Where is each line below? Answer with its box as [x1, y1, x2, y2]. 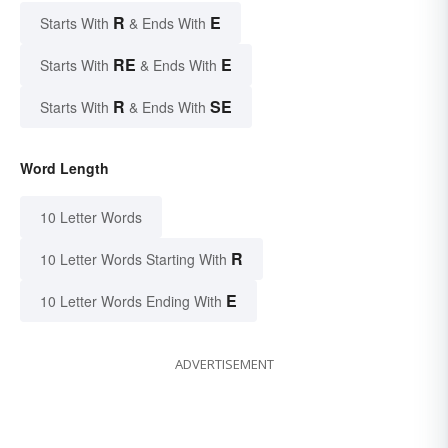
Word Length [20, 158, 109, 179]
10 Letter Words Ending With [40, 291, 222, 312]
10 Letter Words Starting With [40, 249, 227, 270]
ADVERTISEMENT [174, 355, 274, 374]
